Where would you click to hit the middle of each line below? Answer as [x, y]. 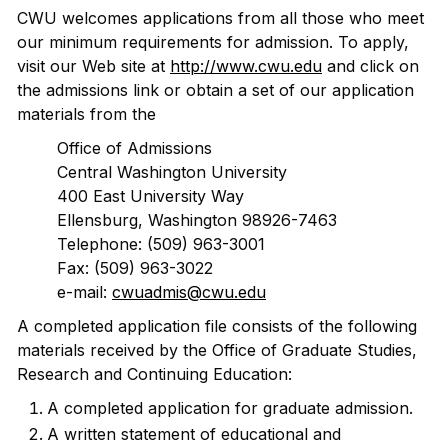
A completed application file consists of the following [217, 326]
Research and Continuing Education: [154, 374]
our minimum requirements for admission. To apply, [213, 42]
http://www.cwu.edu [246, 66]
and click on [370, 66]
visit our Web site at [93, 66]
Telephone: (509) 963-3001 [161, 244]
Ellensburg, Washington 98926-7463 [197, 220]
